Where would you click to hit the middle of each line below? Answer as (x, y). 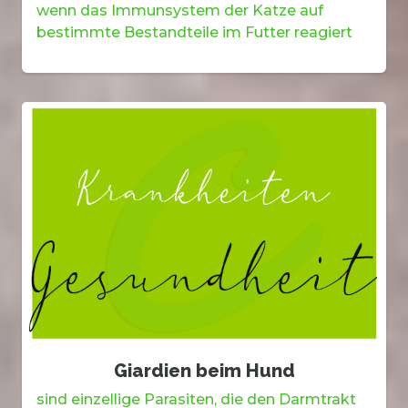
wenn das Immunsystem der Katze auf (180, 11)
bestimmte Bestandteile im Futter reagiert (194, 33)
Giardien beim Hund (204, 371)
